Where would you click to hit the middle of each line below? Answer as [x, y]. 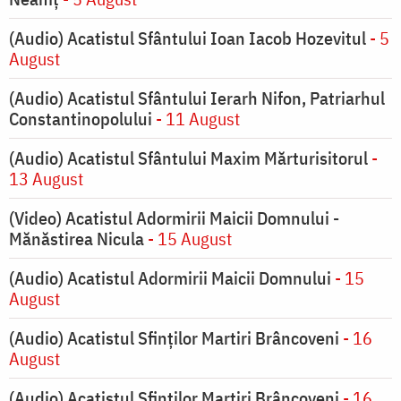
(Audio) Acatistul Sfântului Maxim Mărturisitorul [188, 158]
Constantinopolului [81, 119]
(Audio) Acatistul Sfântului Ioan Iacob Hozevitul [188, 38]
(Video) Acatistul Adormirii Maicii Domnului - [174, 218]
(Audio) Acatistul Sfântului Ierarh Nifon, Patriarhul [197, 98]
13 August [46, 179]
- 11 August [196, 119]
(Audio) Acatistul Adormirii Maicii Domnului [170, 278]
